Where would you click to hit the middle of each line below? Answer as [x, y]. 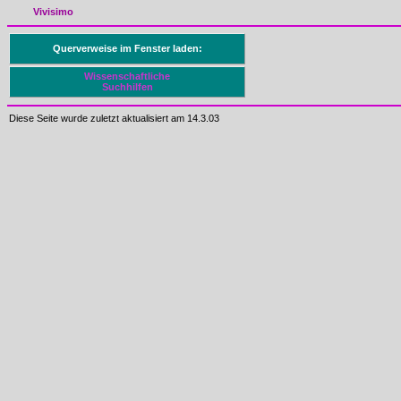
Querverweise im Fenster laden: [127, 49]
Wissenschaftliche [127, 77]
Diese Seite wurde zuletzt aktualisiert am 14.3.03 [114, 118]
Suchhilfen [127, 87]
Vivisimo [53, 11]
